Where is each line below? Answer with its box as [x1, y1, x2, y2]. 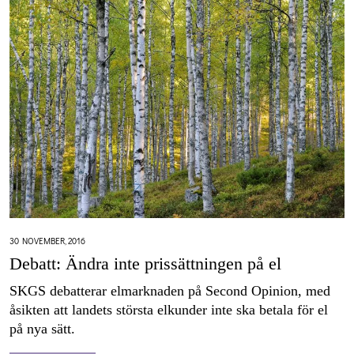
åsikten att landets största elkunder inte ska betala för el [9, 302, 328, 318]
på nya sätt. [9, 321, 75, 337]
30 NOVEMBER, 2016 [9, 235, 85, 247]
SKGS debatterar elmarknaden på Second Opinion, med [9, 283, 330, 299]
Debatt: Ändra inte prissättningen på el [9, 254, 281, 274]
